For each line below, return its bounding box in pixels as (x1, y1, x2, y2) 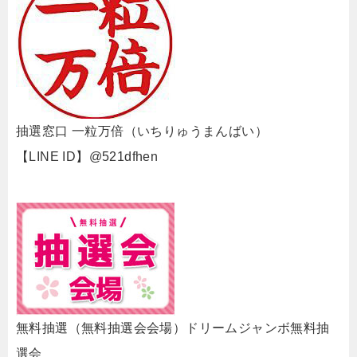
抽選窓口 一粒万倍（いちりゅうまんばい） (16, 124, 268, 138)
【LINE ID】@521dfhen (16, 150, 159, 163)
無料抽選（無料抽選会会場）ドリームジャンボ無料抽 (16, 321, 330, 335)
